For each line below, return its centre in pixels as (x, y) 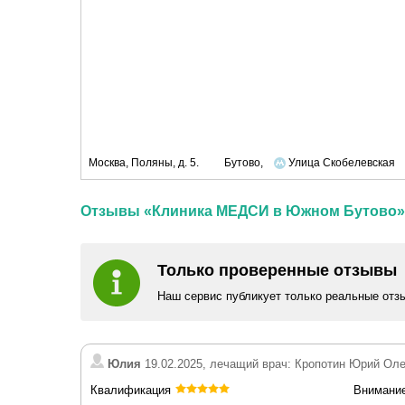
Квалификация (131, 390)
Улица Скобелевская (340, 163)
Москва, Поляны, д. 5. (145, 163)
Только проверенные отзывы (277, 270)
